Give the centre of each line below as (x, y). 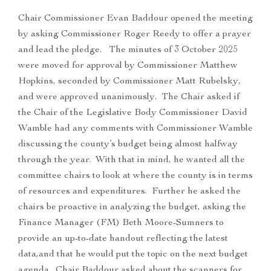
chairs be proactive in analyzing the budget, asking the (132, 208)
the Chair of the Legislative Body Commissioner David (133, 113)
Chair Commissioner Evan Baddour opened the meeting (135, 19)
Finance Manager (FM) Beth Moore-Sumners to (121, 224)
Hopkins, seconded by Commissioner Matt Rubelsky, (129, 82)
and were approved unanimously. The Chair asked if (129, 98)
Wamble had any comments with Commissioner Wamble (135, 129)
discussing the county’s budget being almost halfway (128, 145)
